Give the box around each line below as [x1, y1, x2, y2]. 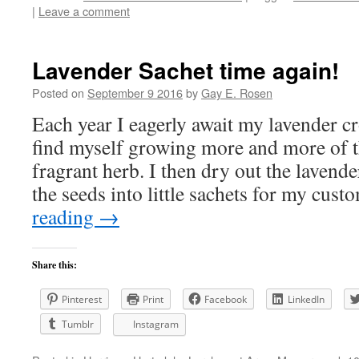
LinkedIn [288, 292, 325, 306]
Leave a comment [38, 2, 130, 19]
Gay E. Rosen [201, 84, 272, 101]
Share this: [32, 258, 77, 272]
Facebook [204, 292, 247, 306]
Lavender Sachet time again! [32, 54, 339, 87]
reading [32, 203, 99, 230]
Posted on [32, 84, 84, 101]
